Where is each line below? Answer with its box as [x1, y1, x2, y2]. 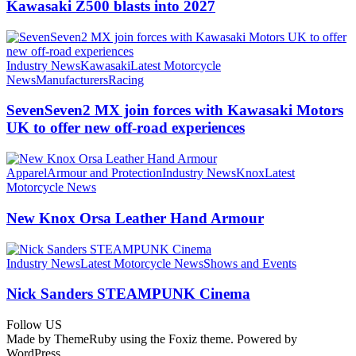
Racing [108, 72, 144, 87]
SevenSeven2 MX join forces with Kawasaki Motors [6, 102, 343, 119]
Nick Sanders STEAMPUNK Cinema [6, 285, 250, 303]
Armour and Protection [47, 166, 162, 180]
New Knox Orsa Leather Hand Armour [6, 209, 264, 226]
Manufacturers [36, 72, 108, 87]
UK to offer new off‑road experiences [6, 119, 245, 137]
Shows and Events [203, 256, 296, 270]
